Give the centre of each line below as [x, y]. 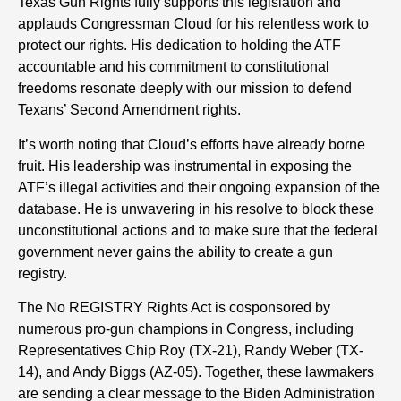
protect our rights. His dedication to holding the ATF [179, 46]
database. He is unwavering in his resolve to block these [196, 209]
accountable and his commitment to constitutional [174, 67]
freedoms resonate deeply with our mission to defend [185, 89]
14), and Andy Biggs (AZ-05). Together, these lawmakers [196, 371]
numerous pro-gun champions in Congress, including [186, 328]
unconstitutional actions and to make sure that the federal [198, 230]
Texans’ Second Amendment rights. [129, 110]
